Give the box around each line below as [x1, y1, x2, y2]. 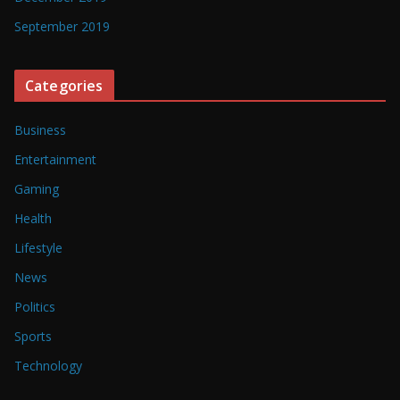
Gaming [14, 179, 59, 197]
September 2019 [14, 17, 110, 35]
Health [14, 209, 52, 227]
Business [14, 121, 66, 138]
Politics [14, 297, 55, 315]
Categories [25, 75, 104, 96]
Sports [14, 327, 52, 345]
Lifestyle [14, 238, 62, 256]
